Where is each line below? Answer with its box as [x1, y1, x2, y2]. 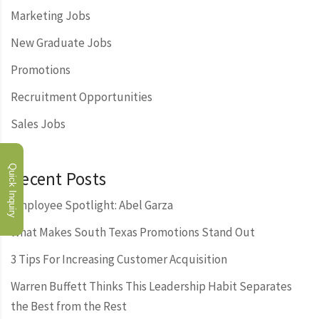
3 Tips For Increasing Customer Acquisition [11, 251, 227, 267]
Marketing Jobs [11, 8, 90, 23]
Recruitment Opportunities [11, 89, 152, 105]
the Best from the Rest [11, 298, 127, 314]
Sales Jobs [11, 116, 66, 132]
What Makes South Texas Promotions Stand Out [11, 224, 255, 240]
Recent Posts [11, 167, 106, 190]
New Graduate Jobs [11, 35, 112, 51]
